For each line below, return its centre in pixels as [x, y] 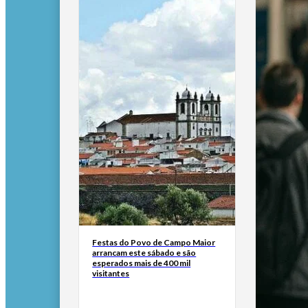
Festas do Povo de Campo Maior [154, 242]
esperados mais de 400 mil [142, 263]
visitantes [111, 273]
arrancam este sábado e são [144, 252]
